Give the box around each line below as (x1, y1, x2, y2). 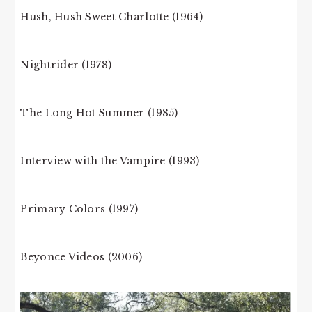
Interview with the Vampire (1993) (20, 154, 200, 167)
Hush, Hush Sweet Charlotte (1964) (20, 10, 203, 23)
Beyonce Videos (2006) (20, 250, 143, 263)
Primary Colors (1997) (20, 202, 139, 215)
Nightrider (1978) (20, 58, 112, 71)
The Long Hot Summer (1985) (20, 106, 178, 119)
